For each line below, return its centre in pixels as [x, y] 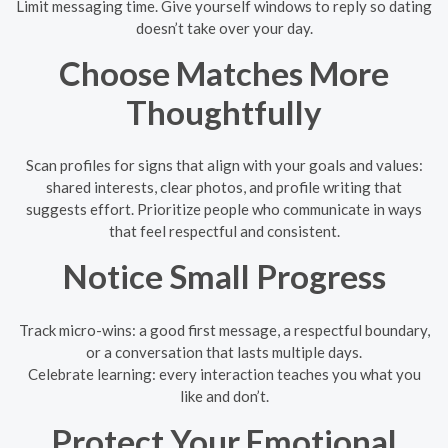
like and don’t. [224, 395]
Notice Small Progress [224, 276]
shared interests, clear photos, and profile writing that [224, 187]
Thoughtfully [224, 111]
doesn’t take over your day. [224, 27]
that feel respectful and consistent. [224, 231]
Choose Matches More [224, 72]
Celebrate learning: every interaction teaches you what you [224, 373]
